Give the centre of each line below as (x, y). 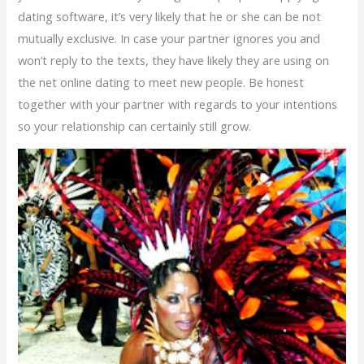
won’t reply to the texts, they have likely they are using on (174, 60)
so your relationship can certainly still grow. (135, 126)
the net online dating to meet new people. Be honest (161, 82)
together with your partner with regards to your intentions (178, 104)
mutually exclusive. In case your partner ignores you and (169, 38)
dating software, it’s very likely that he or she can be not (170, 16)
